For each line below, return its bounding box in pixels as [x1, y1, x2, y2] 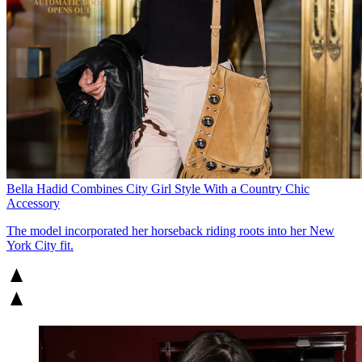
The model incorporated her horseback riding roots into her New [6, 223, 335, 238]
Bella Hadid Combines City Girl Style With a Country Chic [6, 181, 309, 196]
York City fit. [6, 238, 74, 252]
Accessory [6, 196, 60, 210]
